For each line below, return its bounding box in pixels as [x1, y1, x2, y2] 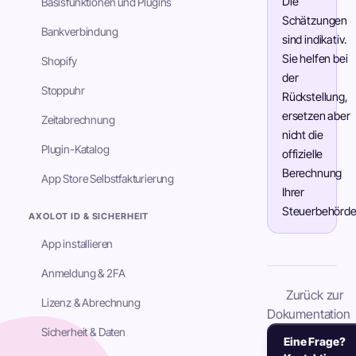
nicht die [282, 128, 323, 141]
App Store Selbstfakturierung [41, 172, 175, 185]
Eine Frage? [284, 335, 346, 348]
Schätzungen [282, 14, 348, 27]
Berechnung [282, 166, 342, 180]
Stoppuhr [41, 83, 85, 97]
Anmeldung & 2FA [41, 266, 126, 280]
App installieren [41, 237, 114, 250]
